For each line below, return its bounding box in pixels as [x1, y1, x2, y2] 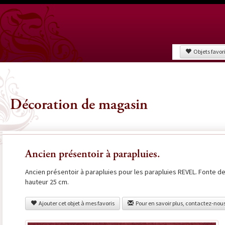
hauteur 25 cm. [25, 177, 69, 186]
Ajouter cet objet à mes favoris [36, 199, 115, 207]
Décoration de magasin [10, 98, 148, 113]
